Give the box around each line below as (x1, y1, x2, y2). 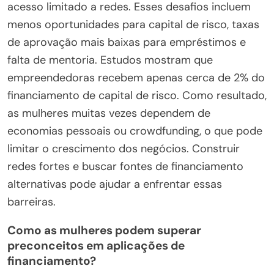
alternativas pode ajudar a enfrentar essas (7, 176, 222, 191)
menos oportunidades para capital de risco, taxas (7, 17, 259, 32)
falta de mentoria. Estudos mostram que (7, 52, 213, 67)
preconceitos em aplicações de (7, 237, 185, 253)
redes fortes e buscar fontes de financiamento (7, 158, 243, 174)
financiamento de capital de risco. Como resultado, (7, 87, 267, 103)
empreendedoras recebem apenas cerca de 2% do (7, 70, 265, 85)
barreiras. (7, 194, 56, 209)
